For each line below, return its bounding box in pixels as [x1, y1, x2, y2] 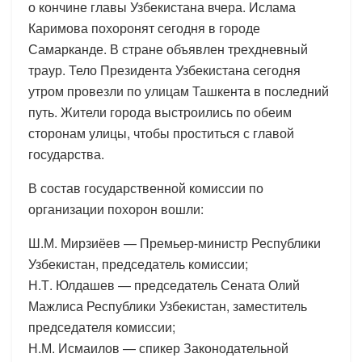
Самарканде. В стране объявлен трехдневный [28, 39, 308, 58]
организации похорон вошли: [28, 199, 204, 218]
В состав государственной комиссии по [28, 178, 263, 197]
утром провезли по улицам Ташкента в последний [28, 81, 329, 100]
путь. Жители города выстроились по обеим [28, 102, 292, 121]
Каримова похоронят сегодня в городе [28, 18, 260, 37]
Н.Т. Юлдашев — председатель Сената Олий [28, 275, 300, 294]
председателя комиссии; [28, 317, 175, 336]
